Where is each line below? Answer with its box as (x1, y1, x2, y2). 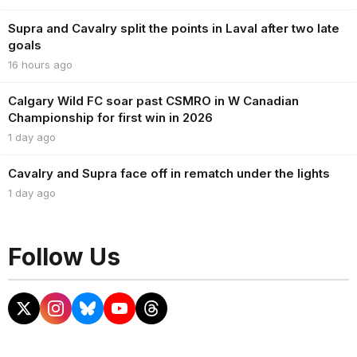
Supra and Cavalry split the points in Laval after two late (8, 21, 339, 36)
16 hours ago (8, 58, 73, 71)
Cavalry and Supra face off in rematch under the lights (8, 166, 330, 181)
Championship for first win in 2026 (8, 110, 213, 125)
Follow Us (8, 242, 120, 271)
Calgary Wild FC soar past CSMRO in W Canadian (8, 93, 299, 108)
